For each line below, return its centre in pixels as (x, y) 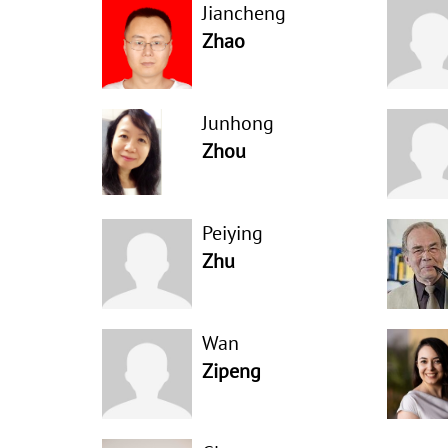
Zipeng (231, 371)
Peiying (232, 233)
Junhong (238, 123)
